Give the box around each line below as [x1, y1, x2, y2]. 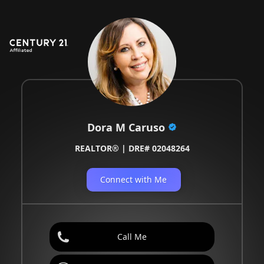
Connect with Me [100, 173, 167, 185]
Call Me [117, 230, 147, 242]
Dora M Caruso [87, 120, 165, 134]
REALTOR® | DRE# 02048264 [74, 142, 190, 154]
